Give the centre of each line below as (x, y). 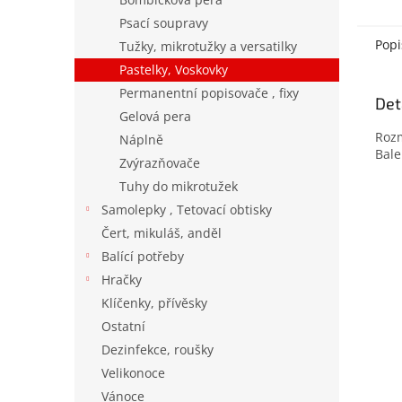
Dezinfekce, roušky (157, 350)
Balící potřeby (143, 256)
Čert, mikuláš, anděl (162, 233)
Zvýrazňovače (160, 163)
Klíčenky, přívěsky (154, 303)
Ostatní (123, 326)
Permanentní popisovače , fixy (209, 93)
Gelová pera (155, 116)
